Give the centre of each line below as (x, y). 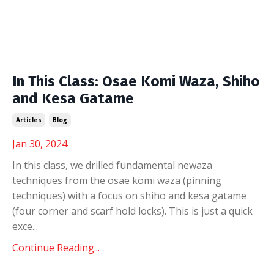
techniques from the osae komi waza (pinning (117, 180)
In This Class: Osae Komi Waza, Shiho (136, 81)
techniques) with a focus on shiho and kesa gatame (129, 196)
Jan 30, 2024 (40, 144)
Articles (29, 120)
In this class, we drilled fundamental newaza (112, 165)
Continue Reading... (56, 248)
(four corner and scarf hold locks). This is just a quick (132, 211)
